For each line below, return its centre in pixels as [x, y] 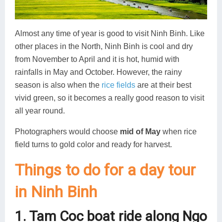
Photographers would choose [67, 132]
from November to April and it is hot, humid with [97, 59]
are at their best [163, 85]
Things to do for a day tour [105, 170]
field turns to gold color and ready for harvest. [93, 145]
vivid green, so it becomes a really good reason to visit [110, 98]
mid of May [140, 132]
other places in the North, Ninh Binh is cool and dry [104, 47]
